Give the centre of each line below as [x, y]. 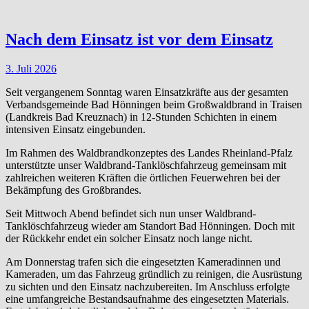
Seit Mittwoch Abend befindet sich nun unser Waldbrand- [131, 213]
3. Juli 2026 [31, 68]
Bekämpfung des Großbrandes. [73, 190]
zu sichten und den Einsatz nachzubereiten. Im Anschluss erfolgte [148, 286]
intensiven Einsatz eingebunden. [76, 129]
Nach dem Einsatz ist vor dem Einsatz [139, 39]
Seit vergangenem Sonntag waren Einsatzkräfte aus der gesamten [147, 92]
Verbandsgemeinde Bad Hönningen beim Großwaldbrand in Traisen [154, 104]
